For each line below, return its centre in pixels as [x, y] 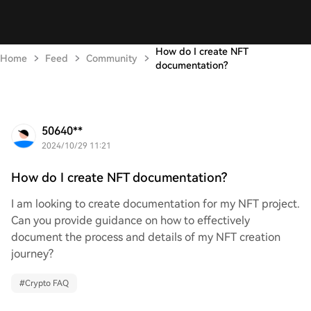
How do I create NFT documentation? [119, 177]
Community [112, 58]
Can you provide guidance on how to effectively [131, 220]
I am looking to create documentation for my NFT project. [155, 204]
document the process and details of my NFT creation [146, 237]
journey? [32, 254]
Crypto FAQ [47, 283]
